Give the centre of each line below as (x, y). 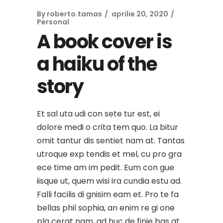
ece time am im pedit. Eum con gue (106, 167)
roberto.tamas (74, 14)
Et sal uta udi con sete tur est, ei (98, 114)
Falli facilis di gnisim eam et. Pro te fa (108, 194)
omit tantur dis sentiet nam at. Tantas (111, 141)
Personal (53, 22)
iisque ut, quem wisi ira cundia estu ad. (109, 181)
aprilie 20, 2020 (140, 14)
